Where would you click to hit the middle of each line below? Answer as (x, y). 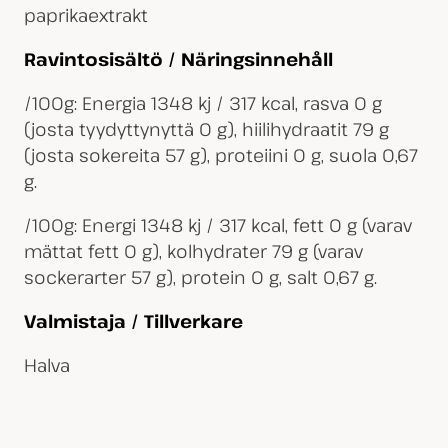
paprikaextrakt (85, 14)
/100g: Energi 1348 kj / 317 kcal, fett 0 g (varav (217, 224)
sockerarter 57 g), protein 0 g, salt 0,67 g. (200, 276)
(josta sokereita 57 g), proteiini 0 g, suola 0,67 (220, 154)
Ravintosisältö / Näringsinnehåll (178, 58)
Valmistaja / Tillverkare (133, 320)
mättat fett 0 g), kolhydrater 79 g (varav (193, 250)
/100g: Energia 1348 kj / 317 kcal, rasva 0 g (202, 102)
